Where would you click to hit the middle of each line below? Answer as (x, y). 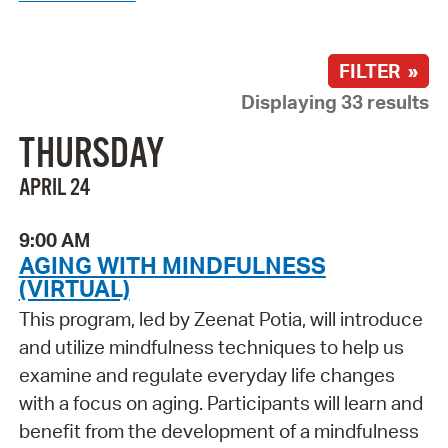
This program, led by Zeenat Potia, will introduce (220, 319)
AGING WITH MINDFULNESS (172, 265)
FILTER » (379, 70)
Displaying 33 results (335, 101)
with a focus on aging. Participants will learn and (220, 403)
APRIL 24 (54, 188)
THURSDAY (91, 155)
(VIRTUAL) (74, 288)
